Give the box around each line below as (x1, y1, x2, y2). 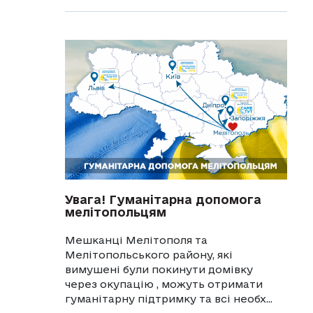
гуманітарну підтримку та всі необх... (64, 292, 272, 305)
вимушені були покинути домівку (64, 263, 253, 275)
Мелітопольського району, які (64, 248, 233, 261)
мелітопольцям (64, 205, 166, 219)
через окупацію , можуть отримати (64, 277, 263, 290)
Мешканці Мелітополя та (64, 233, 208, 246)
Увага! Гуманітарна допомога (64, 192, 261, 206)
